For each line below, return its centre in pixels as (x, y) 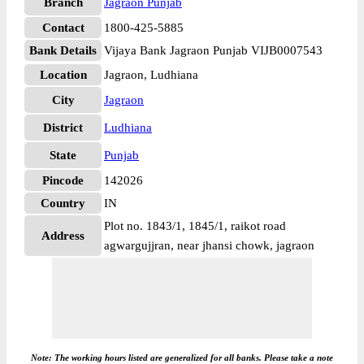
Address (63, 236)
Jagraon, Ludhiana (151, 75)
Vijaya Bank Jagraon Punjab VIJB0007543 (213, 50)
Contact (63, 28)
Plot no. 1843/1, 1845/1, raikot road (195, 226)
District (63, 128)
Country (63, 203)
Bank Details (63, 50)
